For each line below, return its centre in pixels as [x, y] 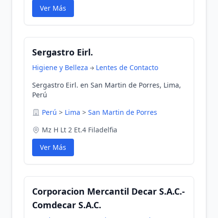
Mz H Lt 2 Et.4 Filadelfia [80, 130]
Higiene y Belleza [60, 67]
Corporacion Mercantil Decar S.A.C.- [109, 191]
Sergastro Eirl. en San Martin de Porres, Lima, [107, 85]
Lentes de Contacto [127, 67]
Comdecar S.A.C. [67, 205]
